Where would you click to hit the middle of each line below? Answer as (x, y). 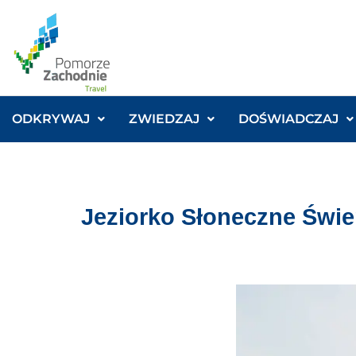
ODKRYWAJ (51, 119)
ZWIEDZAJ (164, 119)
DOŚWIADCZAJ (288, 119)
